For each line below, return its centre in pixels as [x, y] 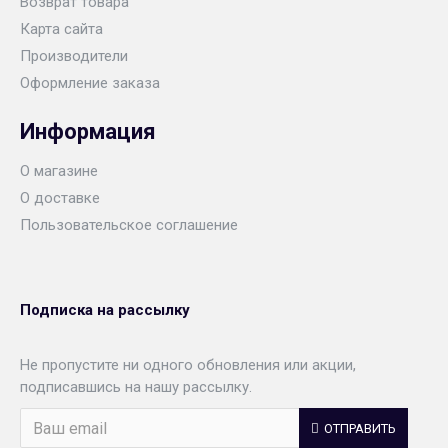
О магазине [59, 171]
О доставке [60, 198]
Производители [74, 56]
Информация [88, 131]
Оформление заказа [90, 83]
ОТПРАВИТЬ [360, 428]
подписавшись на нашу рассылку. [136, 387]
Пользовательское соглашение [129, 225]
